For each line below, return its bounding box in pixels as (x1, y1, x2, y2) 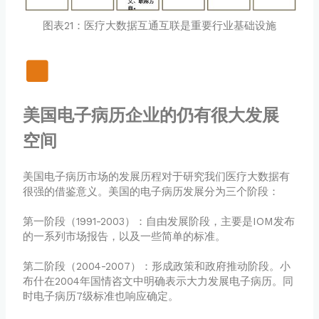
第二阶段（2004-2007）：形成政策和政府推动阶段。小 (23, 260, 291, 273)
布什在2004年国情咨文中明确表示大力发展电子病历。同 (23, 275, 294, 288)
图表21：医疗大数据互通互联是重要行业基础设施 (43, 19, 276, 33)
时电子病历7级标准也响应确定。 (23, 290, 179, 303)
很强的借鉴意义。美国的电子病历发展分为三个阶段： (23, 185, 280, 199)
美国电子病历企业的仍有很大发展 (23, 105, 280, 126)
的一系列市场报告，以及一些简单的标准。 (23, 230, 226, 244)
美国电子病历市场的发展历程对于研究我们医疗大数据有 (23, 170, 291, 184)
